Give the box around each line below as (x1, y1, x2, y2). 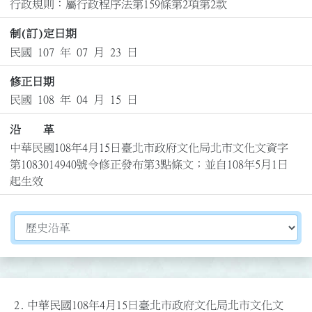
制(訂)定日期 (9, 28, 77, 40)
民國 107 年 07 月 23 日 (9, 46, 138, 58)
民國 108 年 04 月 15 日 (9, 94, 138, 106)
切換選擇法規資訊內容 (13, 217, 125, 228)
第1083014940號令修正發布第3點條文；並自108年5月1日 (9, 159, 288, 171)
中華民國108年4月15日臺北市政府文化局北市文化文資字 (9, 142, 288, 154)
